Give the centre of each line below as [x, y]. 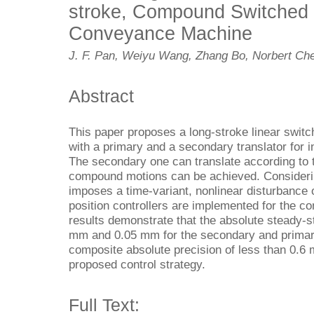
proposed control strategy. [137, 264]
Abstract [101, 96]
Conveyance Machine [161, 33]
